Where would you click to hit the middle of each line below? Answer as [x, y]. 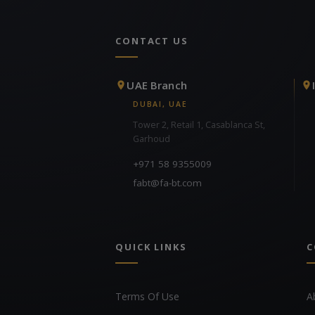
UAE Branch [157, 85]
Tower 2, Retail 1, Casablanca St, [199, 124]
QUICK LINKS [151, 246]
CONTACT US [152, 40]
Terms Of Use [148, 296]
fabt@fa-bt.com [168, 182]
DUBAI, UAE [160, 104]
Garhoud [152, 139]
